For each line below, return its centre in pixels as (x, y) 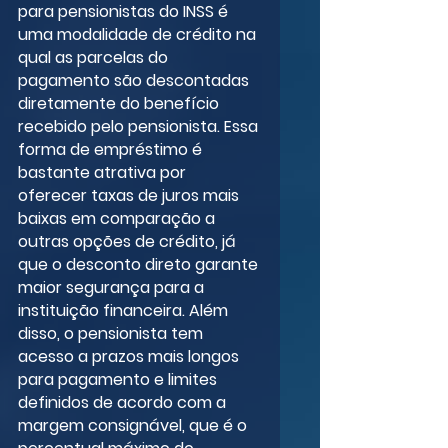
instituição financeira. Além (125, 311)
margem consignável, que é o (134, 426)
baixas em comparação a (118, 219)
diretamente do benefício (120, 104)
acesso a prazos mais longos (130, 357)
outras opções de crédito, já (129, 242)
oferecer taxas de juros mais (130, 196)
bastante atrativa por (104, 173)
